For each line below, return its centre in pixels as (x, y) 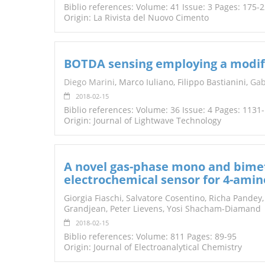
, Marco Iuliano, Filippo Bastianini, (182, 82)
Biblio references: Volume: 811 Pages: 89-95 (150, 237)
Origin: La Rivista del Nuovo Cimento (136, 18)
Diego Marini (89, 82)
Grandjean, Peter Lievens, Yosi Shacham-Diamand (162, 209)
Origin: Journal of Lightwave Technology (143, 121)
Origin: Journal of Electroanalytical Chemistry (153, 247)
